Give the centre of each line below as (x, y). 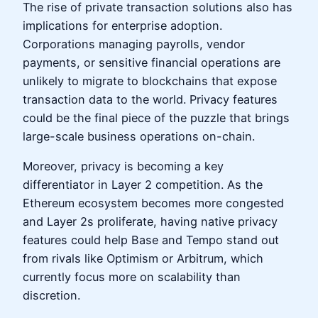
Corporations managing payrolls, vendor (134, 44)
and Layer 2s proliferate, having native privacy (150, 221)
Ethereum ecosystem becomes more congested (153, 203)
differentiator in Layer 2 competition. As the (143, 184)
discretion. (51, 295)
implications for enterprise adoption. (122, 25)
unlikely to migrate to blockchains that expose (150, 81)
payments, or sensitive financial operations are (152, 62)
